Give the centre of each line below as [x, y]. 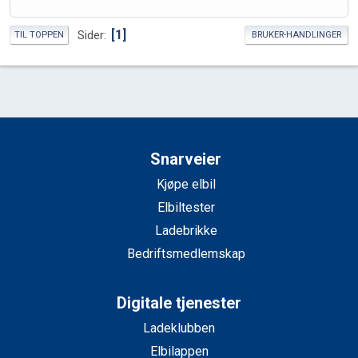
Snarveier [186, 159]
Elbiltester [186, 208]
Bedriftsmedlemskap [186, 254]
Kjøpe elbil [186, 185]
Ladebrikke [186, 231]
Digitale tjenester [179, 303]
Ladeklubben [179, 328]
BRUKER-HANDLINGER [296, 35]
